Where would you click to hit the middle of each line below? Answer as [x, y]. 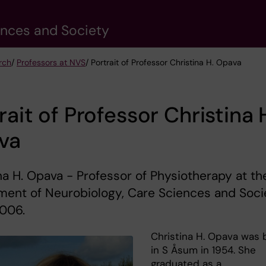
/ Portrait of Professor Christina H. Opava [164, 62]
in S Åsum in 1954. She [203, 250]
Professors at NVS [51, 62]
